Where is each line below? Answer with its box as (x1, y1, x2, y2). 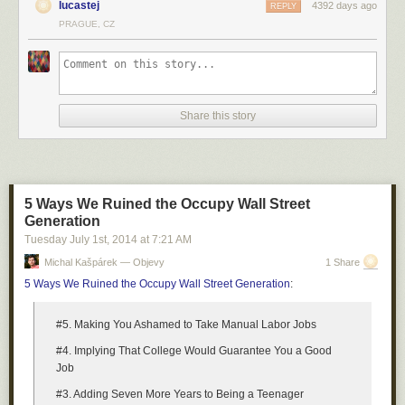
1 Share (325, 257, 360, 268)
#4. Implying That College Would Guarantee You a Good (56, 344, 332, 357)
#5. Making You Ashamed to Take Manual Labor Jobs (56, 318, 316, 331)
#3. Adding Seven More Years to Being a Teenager (56, 388, 304, 400)
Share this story (180, 109, 256, 122)
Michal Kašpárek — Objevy (44, 257, 165, 268)
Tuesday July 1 (24, 233, 99, 246)
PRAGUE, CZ (59, 19, 115, 29)
